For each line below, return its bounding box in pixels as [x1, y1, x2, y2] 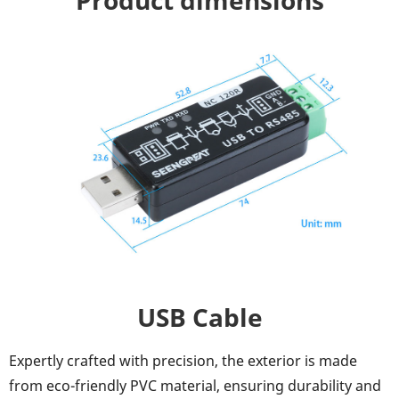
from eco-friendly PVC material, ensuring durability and [9, 375, 381, 395]
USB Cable [136, 299, 263, 334]
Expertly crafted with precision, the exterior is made [9, 350, 357, 370]
